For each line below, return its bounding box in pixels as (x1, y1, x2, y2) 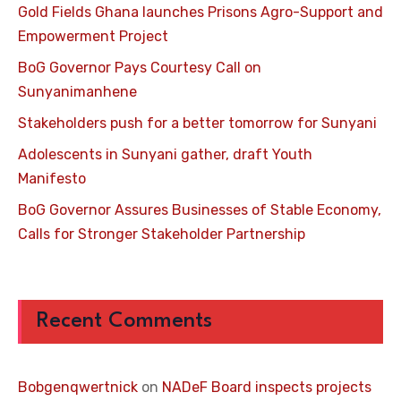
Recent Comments (36, 311, 212, 333)
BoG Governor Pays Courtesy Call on (18, 59, 261, 77)
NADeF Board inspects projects (162, 379, 371, 397)
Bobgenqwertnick (18, 379, 138, 397)
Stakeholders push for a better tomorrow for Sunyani (18, 115, 377, 132)
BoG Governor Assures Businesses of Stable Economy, (18, 201, 381, 219)
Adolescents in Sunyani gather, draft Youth (18, 146, 312, 164)
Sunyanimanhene (18, 83, 137, 101)
